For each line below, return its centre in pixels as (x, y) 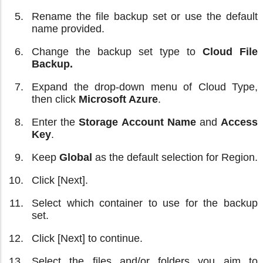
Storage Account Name (137, 122)
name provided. (68, 28)
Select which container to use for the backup (145, 203)
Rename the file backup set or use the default (145, 16)
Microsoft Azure (118, 99)
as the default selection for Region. (175, 157)
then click (55, 99)
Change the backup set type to (117, 51)
